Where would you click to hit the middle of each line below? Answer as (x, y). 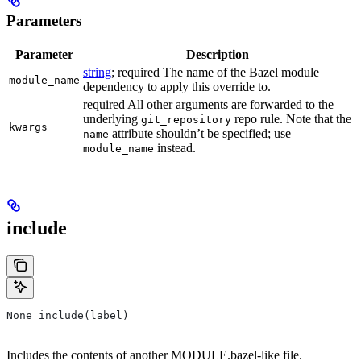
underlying (112, 118)
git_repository (186, 119)
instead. (175, 147)
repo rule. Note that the (291, 118)
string (97, 72)
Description (218, 54)
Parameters (44, 20)
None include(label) (68, 315)
